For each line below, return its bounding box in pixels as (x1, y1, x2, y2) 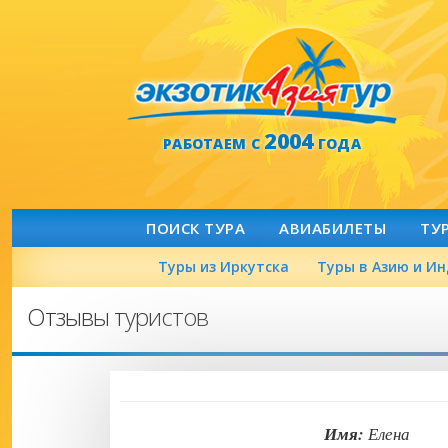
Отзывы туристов (27, 300, 208, 333)
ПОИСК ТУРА (146, 218, 245, 238)
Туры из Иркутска (158, 257, 289, 276)
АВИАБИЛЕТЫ (279, 218, 386, 238)
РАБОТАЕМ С (162, 134, 265, 153)
